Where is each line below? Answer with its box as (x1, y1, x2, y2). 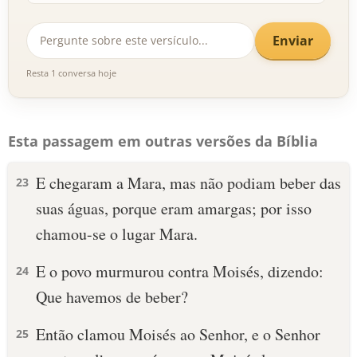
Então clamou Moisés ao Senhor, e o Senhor (36, 324, 320, 345)
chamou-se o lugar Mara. (36, 223, 198, 245)
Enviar (273, 31, 313, 49)
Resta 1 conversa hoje (26, 67, 116, 79)
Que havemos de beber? (36, 286, 188, 308)
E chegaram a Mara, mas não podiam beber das (36, 172, 341, 194)
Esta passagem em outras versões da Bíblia (8, 131, 318, 151)
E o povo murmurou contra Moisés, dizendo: (36, 261, 324, 282)
